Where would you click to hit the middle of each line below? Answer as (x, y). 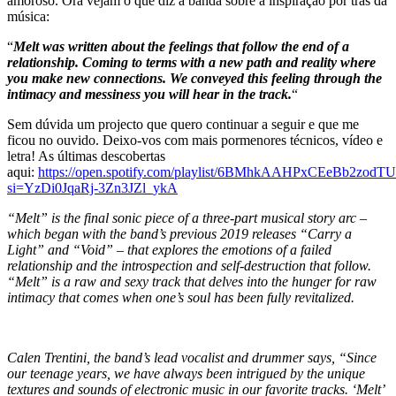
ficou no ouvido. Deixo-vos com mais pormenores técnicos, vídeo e (195, 140)
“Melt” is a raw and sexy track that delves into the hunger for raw (192, 281)
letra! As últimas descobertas (86, 156)
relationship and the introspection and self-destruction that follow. (189, 265)
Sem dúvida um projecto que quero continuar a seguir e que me (183, 124)
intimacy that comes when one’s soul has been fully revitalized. (181, 297)
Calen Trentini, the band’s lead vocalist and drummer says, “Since (192, 357)
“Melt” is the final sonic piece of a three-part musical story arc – (187, 217)
